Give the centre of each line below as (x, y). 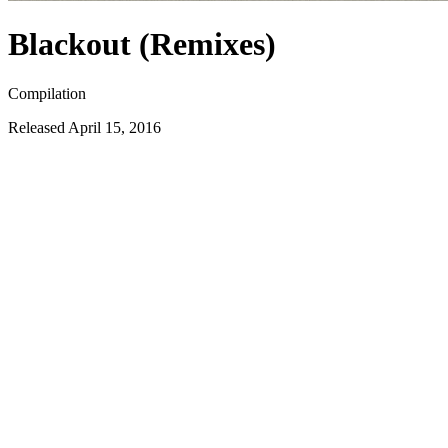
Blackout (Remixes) (142, 44)
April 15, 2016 (113, 127)
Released (36, 127)
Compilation (47, 93)
